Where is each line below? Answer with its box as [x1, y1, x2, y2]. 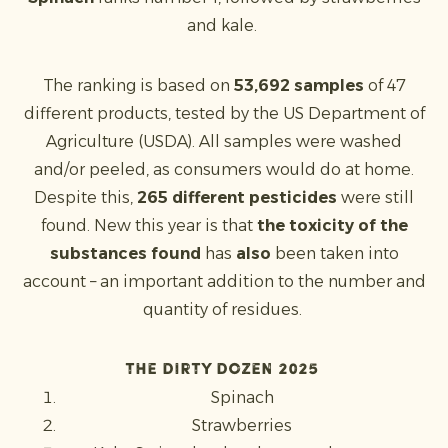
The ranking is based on [42, 76, 234, 95]
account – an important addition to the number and [22, 272, 426, 291]
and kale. [187, 16, 261, 35]
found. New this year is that [40, 216, 253, 235]
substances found [49, 244, 201, 263]
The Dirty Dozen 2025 [125, 362, 323, 378]
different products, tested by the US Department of [23, 104, 425, 123]
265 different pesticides [137, 188, 337, 207]
